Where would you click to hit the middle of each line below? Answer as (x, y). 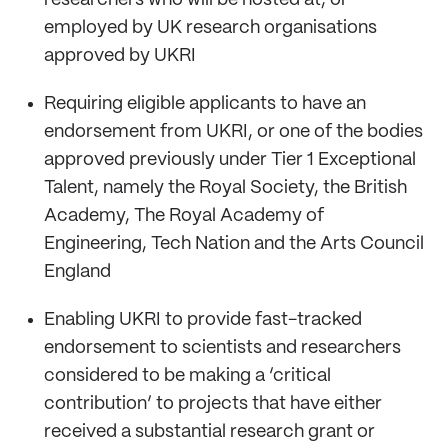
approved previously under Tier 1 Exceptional (230, 159)
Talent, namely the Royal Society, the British (225, 187)
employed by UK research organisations (210, 27)
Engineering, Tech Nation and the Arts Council (234, 243)
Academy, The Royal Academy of (184, 215)
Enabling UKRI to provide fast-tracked (203, 319)
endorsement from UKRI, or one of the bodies (233, 131)
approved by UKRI (120, 55)
